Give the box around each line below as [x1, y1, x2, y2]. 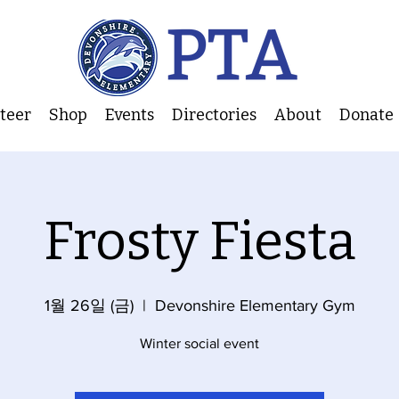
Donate [339, 105, 394, 125]
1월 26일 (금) [44, 297, 134, 314]
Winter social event [140, 336, 259, 351]
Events [105, 105, 154, 125]
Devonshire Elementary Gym [154, 297, 355, 314]
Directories [172, 105, 256, 125]
